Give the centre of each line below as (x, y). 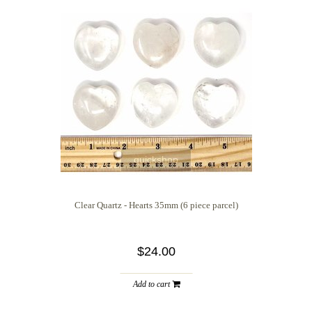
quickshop (156, 159)
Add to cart (152, 284)
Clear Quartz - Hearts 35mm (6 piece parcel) (156, 205)
